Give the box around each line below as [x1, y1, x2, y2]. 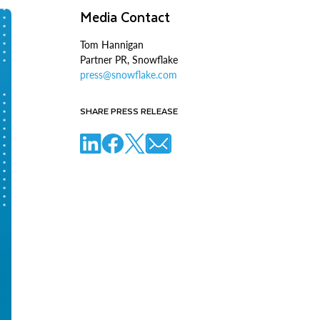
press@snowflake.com [80, 69, 177, 81]
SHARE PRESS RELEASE [80, 104, 178, 118]
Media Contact [80, 6, 170, 28]
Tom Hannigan [80, 39, 144, 51]
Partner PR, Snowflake [80, 54, 178, 66]
